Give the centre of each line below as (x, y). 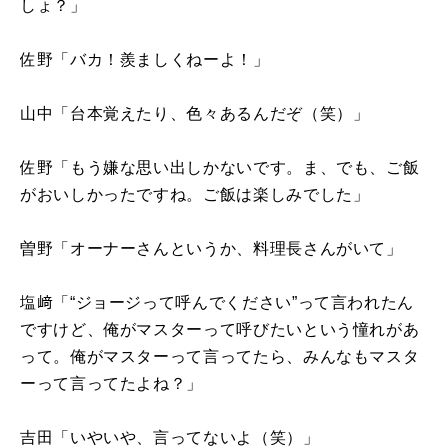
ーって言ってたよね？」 (112, 383)
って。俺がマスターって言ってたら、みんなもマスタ (220, 356)
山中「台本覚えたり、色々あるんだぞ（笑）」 (195, 113)
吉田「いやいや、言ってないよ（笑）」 (170, 437)
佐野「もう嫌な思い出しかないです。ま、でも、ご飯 (220, 167)
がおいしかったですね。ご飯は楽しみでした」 (195, 194)
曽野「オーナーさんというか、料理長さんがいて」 (211, 248)
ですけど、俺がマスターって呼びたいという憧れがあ (220, 329)
